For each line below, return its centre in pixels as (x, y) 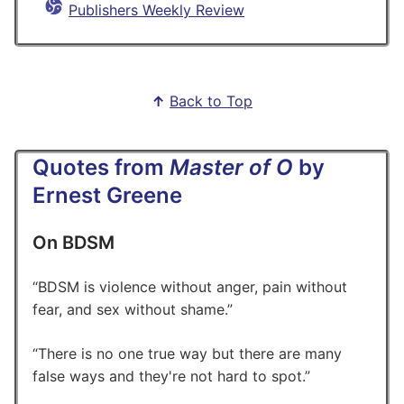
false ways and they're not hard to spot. (169, 376)
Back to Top (211, 101)
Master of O (231, 167)
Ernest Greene (107, 195)
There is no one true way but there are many (190, 353)
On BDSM (73, 242)
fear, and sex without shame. (130, 309)
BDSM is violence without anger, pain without (193, 286)
